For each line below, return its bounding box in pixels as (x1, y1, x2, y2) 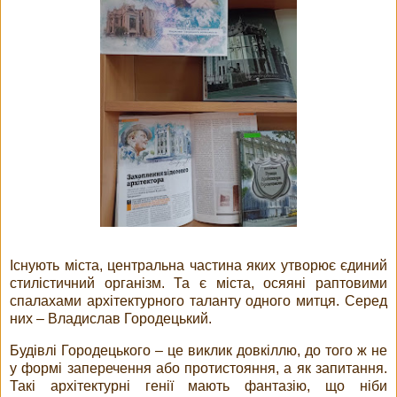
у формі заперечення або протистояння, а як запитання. (10, 361, 387, 377)
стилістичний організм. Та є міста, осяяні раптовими (10, 276, 387, 292)
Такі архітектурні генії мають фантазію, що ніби (10, 378, 387, 394)
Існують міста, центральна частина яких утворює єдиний (10, 258, 387, 274)
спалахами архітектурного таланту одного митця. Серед (10, 293, 387, 309)
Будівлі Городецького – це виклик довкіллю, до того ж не (10, 343, 387, 359)
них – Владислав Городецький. (10, 311, 215, 327)
